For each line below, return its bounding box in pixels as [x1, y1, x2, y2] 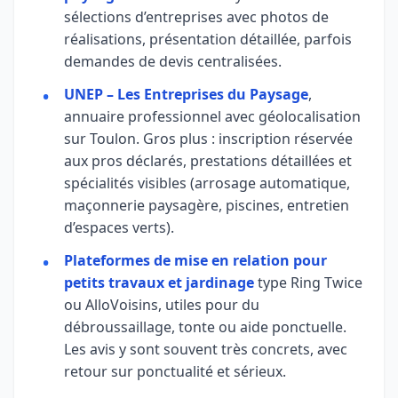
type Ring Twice [254, 272, 362, 292]
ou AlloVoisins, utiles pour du [64, 294, 259, 314]
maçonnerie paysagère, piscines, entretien [64, 195, 349, 215]
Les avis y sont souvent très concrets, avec [64, 338, 347, 359]
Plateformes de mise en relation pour [64, 250, 327, 270]
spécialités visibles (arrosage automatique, [64, 172, 350, 193]
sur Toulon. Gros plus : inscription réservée [64, 128, 353, 148]
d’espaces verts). [64, 217, 174, 237]
